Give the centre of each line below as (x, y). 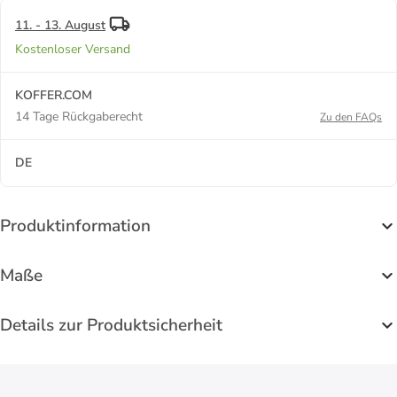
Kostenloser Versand (73, 49)
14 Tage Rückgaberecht (79, 116)
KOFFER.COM (54, 95)
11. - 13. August (60, 25)
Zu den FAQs (351, 117)
